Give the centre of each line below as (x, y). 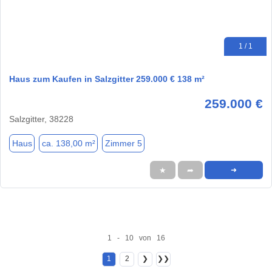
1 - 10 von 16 (136, 238)
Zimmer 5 (123, 143)
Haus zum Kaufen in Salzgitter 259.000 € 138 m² (107, 79)
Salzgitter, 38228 (41, 119)
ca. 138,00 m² (68, 143)
